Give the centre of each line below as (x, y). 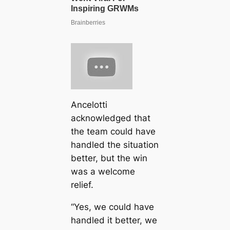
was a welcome (103, 172)
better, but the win (109, 158)
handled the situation (114, 145)
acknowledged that (110, 118)
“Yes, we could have (112, 207)
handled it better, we (114, 220)
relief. (82, 185)
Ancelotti (89, 105)
